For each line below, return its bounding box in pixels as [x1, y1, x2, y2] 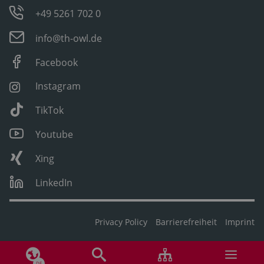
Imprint [225, 216, 255, 227]
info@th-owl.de [35, 31, 103, 45]
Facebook [35, 55, 78, 69]
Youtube [35, 127, 74, 141]
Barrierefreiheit [156, 216, 217, 227]
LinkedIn [35, 176, 73, 189]
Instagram [35, 79, 81, 93]
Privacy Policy [95, 216, 147, 227]
